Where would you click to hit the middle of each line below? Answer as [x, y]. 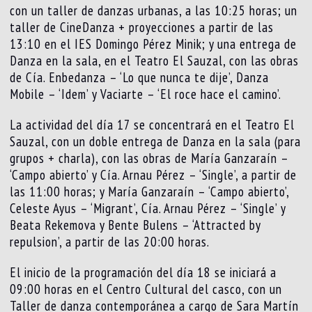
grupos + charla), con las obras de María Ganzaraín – [149, 158]
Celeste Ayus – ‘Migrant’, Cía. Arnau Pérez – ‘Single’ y [148, 208]
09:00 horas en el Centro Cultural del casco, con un [146, 289]
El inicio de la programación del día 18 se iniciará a [143, 272]
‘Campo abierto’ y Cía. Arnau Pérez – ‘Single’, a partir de [154, 174]
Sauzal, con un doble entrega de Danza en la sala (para [156, 141]
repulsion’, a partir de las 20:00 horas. [110, 241]
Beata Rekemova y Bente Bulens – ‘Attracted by [135, 225]
